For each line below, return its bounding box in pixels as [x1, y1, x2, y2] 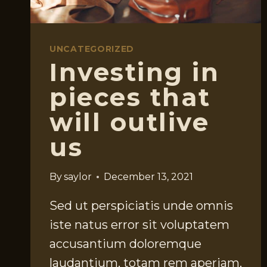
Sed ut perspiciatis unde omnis [49, 198, 233, 213]
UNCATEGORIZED [49, 44, 135, 55]
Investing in [49, 57, 219, 88]
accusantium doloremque [49, 237, 201, 252]
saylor [64, 171, 92, 183]
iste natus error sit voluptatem [49, 218, 229, 232]
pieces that [49, 82, 211, 113]
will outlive [49, 107, 209, 138]
